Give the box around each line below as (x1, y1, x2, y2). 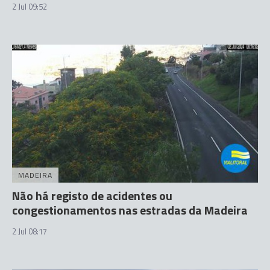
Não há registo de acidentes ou (12, 186, 172, 205)
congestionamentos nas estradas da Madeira (12, 201, 248, 219)
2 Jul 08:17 (12, 225, 47, 237)
